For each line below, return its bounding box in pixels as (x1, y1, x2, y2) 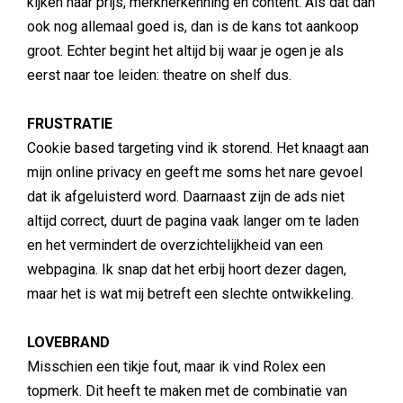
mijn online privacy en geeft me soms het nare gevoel (27, 164, 363, 181)
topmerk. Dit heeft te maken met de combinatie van (27, 382, 347, 399)
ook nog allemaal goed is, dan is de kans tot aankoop (27, 18, 359, 35)
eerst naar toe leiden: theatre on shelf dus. (27, 67, 291, 84)
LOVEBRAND (27, 334, 110, 351)
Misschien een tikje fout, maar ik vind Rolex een (27, 358, 326, 375)
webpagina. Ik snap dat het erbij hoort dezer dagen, (27, 261, 346, 278)
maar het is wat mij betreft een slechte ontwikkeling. (27, 285, 354, 302)
